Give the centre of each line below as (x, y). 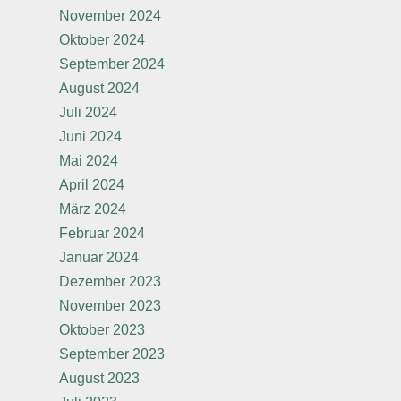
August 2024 (99, 88)
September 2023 (112, 354)
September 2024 (112, 64)
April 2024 (92, 185)
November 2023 (110, 306)
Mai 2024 (89, 161)
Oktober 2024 (102, 40)
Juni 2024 (90, 137)
